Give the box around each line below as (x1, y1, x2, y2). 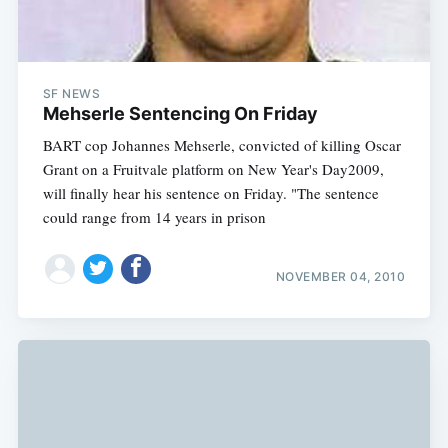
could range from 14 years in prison (42, 207, 266, 228)
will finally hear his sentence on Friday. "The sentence (42, 183, 379, 204)
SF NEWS (42, 86, 101, 102)
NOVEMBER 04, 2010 (275, 268, 406, 284)
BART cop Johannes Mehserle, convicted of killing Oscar (42, 135, 401, 156)
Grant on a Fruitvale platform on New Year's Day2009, (42, 159, 384, 180)
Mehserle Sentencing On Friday (42, 103, 318, 125)
